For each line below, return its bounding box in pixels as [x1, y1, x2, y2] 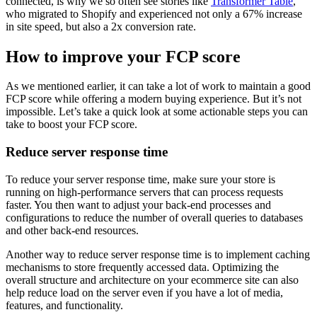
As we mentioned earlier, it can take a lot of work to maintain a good [6, 80, 311, 93]
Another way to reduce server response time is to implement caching [6, 248, 310, 260]
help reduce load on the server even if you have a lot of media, [6, 286, 283, 299]
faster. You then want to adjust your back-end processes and [6, 198, 271, 211]
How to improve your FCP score [6, 47, 241, 66]
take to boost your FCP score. [6, 118, 137, 131]
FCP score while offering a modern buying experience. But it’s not [6, 93, 301, 105]
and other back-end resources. [6, 224, 142, 236]
